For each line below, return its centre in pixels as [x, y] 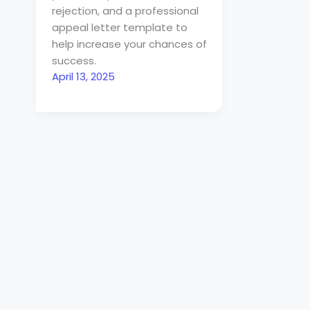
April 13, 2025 [83, 77]
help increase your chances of [129, 44]
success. [74, 61]
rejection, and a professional [125, 11]
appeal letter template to [119, 28]
